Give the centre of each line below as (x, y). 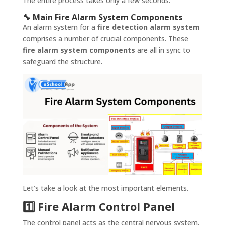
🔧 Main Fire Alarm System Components (102, 17)
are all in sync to (162, 50)
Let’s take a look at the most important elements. (105, 188)
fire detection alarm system (148, 27)
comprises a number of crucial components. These (105, 38)
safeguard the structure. (62, 61)
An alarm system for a (60, 27)
